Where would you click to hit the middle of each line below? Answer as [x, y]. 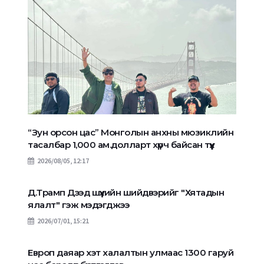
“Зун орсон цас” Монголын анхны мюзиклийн [131, 133]
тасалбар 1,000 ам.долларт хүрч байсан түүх [121, 145]
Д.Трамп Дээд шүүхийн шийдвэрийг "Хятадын [126, 193]
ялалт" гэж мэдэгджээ [78, 205]
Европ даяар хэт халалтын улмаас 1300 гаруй [131, 253]
